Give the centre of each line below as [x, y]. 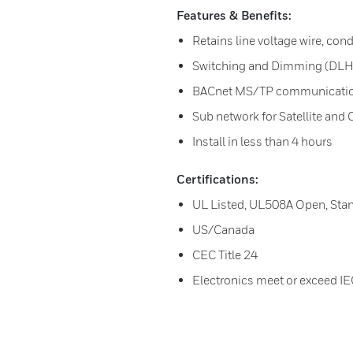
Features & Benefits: [234, 15]
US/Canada [223, 229]
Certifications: [217, 179]
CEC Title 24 [225, 255]
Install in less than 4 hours [262, 141]
